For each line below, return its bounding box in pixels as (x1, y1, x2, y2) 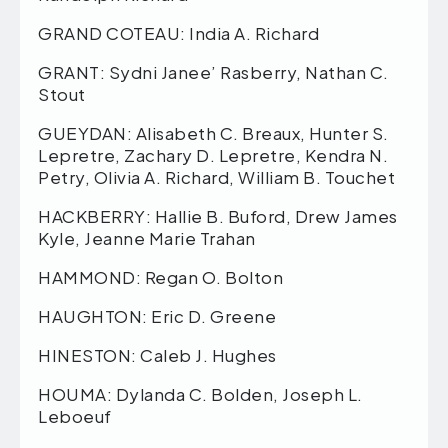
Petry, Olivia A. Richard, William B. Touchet (38, 165, 395, 188)
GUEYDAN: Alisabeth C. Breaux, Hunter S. (38, 121, 389, 144)
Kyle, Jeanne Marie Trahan (38, 226, 256, 249)
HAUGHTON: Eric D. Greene (38, 304, 276, 327)
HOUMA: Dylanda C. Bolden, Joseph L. (38, 382, 363, 405)
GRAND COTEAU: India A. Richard (38, 21, 319, 44)
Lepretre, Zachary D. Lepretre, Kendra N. (38, 143, 388, 166)
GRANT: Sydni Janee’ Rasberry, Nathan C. (38, 60, 389, 83)
